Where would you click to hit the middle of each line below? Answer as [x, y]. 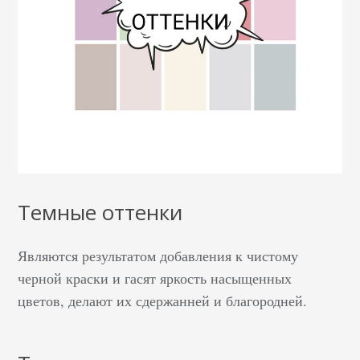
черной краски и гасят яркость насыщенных [155, 278]
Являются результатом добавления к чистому [158, 256]
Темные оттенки [100, 212]
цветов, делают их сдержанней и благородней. [163, 301]
